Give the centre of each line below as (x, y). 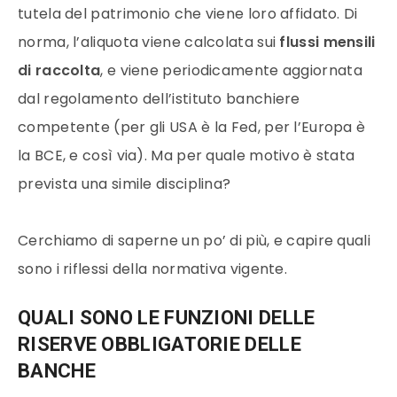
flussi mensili (327, 42)
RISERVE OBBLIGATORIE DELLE (160, 344)
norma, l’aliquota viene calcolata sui (149, 42)
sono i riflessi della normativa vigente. (152, 269)
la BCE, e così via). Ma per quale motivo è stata (187, 156)
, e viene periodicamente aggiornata (231, 70)
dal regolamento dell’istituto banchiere (159, 99)
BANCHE (57, 371)
